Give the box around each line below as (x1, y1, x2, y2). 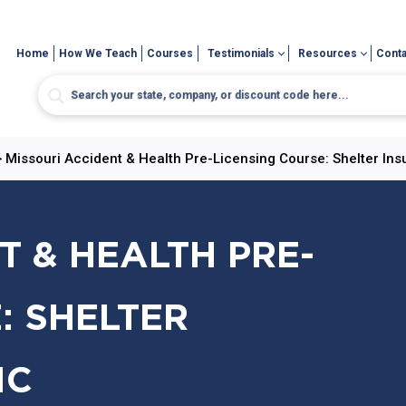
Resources (298, 47, 358, 60)
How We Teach (59, 47, 138, 60)
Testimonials (208, 47, 275, 60)
